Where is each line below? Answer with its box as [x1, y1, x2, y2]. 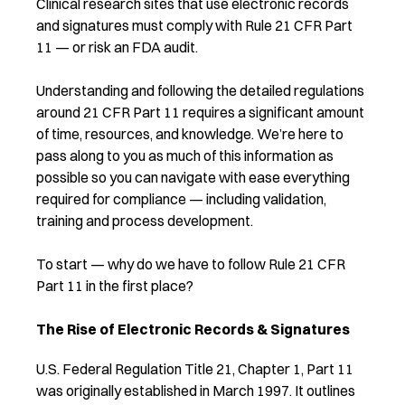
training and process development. [36, 211, 253, 230]
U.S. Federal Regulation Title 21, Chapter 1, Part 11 [36, 359, 353, 378]
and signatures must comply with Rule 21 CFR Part [36, 15, 353, 34]
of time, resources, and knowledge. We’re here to [36, 124, 344, 143]
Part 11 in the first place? [36, 276, 193, 295]
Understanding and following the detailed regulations [36, 80, 364, 99]
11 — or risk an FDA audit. [36, 37, 198, 56]
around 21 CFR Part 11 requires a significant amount [36, 102, 364, 121]
